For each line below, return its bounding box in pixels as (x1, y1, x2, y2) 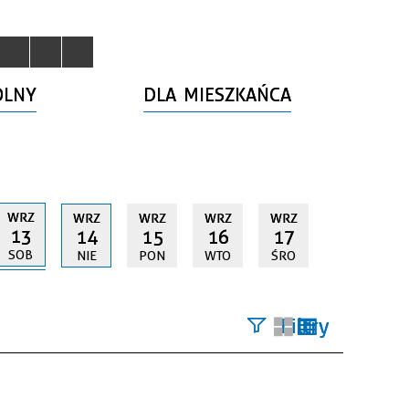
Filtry (280, 313, 330, 338)
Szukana (247, 360, 303, 378)
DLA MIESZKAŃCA (143, 84, 292, 106)
